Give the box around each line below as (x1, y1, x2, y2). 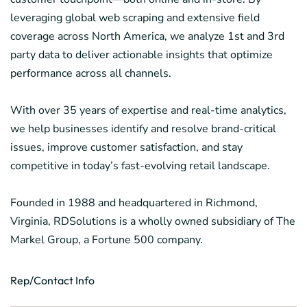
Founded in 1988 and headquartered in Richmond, (10, 195, 258, 210)
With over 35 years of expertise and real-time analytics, (10, 102, 286, 118)
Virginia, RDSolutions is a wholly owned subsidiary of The (10, 213, 295, 229)
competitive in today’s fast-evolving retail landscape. (10, 158, 270, 173)
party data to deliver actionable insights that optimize (10, 47, 273, 62)
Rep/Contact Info (10, 273, 95, 287)
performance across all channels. (10, 65, 171, 81)
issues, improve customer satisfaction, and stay (10, 139, 243, 155)
